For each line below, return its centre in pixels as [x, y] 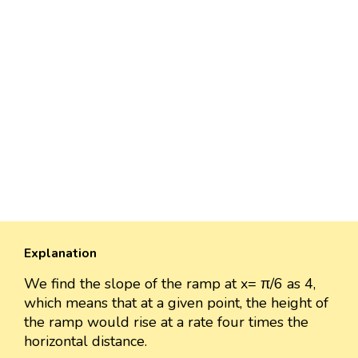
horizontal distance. [86, 342]
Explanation [60, 254]
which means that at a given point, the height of [176, 303]
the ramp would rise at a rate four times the [166, 322]
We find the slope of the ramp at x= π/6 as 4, [170, 284]
